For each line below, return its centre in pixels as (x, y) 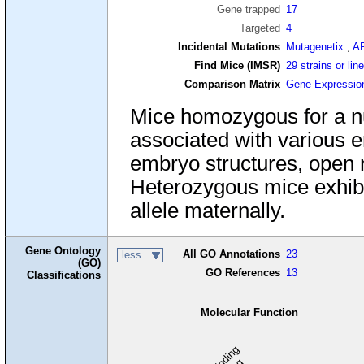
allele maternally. (207, 211)
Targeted (260, 28)
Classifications (64, 275)
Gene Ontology (63, 250)
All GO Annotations (231, 254)
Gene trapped (248, 9)
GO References (243, 273)
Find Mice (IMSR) (237, 65)
